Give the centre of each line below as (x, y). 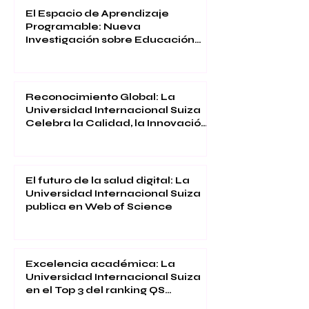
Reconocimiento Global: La (100, 97)
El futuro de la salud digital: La (108, 181)
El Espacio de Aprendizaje (97, 14)
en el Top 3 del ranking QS (95, 290)
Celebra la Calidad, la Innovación (117, 123)
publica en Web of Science (99, 207)
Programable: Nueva (83, 27)
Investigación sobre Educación (110, 40)
